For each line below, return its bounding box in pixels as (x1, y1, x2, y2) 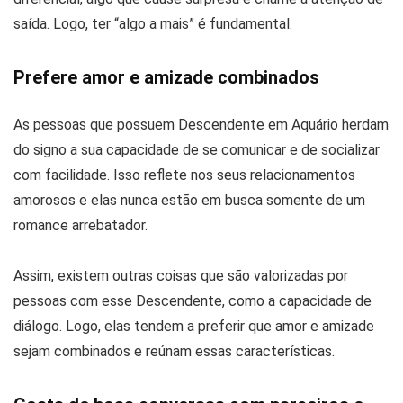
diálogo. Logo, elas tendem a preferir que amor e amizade (13, 318, 374, 336)
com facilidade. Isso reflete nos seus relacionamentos (13, 166, 355, 184)
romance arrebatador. (13, 217, 148, 235)
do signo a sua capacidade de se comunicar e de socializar (13, 141, 380, 159)
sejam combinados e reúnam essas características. (13, 343, 335, 361)
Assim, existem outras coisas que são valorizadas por (13, 267, 348, 285)
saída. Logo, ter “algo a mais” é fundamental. (13, 15, 292, 33)
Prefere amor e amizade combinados (13, 67, 319, 89)
